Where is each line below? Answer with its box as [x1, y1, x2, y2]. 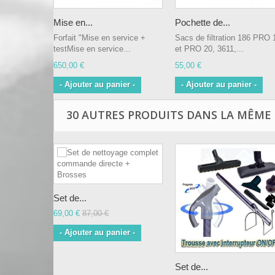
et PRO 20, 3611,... [175, 44, 244, 53]
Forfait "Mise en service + [53, 33, 145, 42]
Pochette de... [175, 17, 230, 28]
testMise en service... [53, 44, 131, 53]
